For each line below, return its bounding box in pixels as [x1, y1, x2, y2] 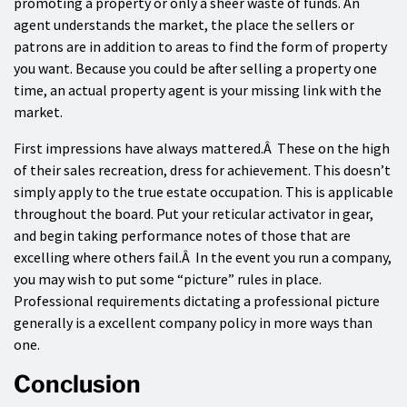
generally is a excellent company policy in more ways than [14, 313, 372, 333]
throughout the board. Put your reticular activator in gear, [14, 204, 373, 223]
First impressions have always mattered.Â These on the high [14, 139, 390, 158]
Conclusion [14, 370, 141, 399]
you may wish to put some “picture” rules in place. [14, 270, 322, 289]
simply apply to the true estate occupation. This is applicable [14, 183, 393, 202]
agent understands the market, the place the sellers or [14, 15, 354, 35]
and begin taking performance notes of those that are [14, 226, 351, 245]
